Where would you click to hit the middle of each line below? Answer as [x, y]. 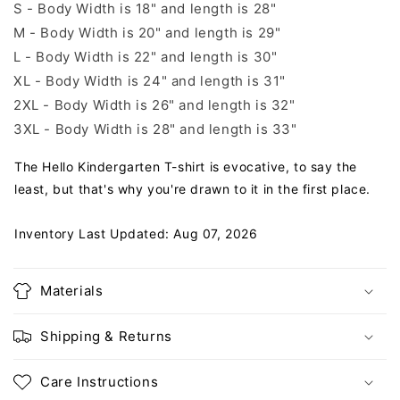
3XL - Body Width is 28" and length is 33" [155, 129]
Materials [72, 291]
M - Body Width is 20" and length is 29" [147, 33]
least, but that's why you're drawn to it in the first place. [193, 189]
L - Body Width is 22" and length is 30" [146, 57]
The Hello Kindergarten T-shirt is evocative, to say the [186, 167]
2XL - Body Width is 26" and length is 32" [154, 105]
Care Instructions [100, 382]
